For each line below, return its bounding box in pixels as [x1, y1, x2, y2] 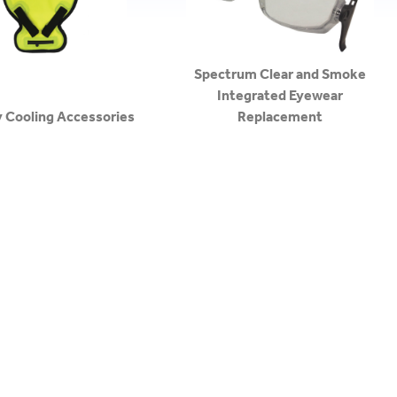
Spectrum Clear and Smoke [194, 60, 366, 89]
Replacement [237, 103, 323, 131]
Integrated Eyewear [217, 82, 343, 110]
